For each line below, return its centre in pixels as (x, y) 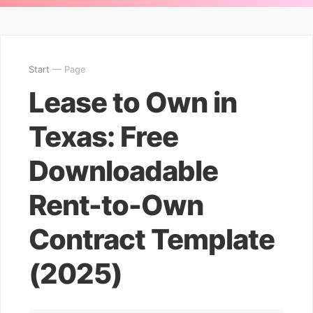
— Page (68, 69)
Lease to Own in (133, 102)
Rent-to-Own (116, 205)
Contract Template (152, 239)
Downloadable (123, 171)
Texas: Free (103, 137)
